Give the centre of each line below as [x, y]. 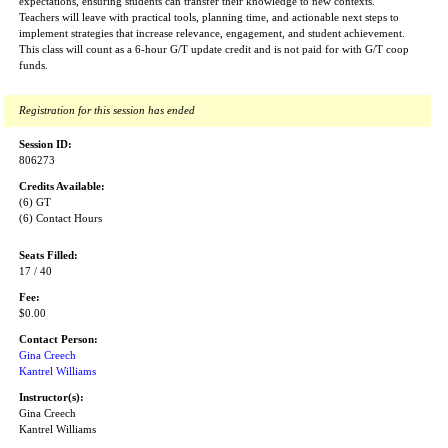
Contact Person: [58, 339]
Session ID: [45, 144]
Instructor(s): [51, 397]
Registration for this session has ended [107, 110]
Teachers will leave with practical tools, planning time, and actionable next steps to [209, 17]
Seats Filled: [48, 255]
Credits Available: [62, 186]
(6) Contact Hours [60, 218]
